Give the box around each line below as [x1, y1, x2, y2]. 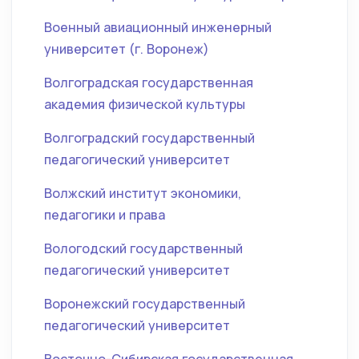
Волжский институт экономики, [44, 184, 241, 202]
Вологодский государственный [44, 240, 243, 257]
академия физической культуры [44, 95, 245, 113]
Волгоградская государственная [44, 74, 253, 91]
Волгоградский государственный [44, 129, 255, 147]
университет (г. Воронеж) [44, 40, 209, 58]
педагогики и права [44, 206, 165, 224]
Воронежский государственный [44, 295, 245, 313]
